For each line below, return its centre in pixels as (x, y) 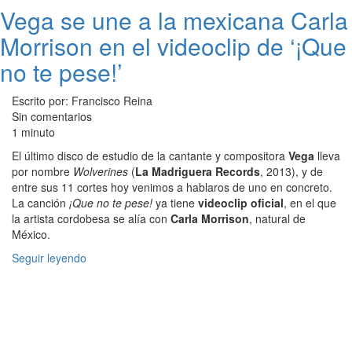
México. (31, 234)
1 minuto (33, 132)
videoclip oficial (241, 202)
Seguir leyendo (49, 257)
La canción (40, 202)
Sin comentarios (52, 116)
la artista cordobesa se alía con (91, 218)
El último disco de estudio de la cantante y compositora (150, 155)
